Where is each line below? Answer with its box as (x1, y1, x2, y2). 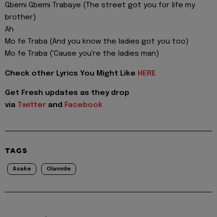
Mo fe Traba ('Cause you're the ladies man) (5, 50, 159, 58)
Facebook (64, 101, 103, 109)
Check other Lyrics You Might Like (5, 69, 138, 77)
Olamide (46, 166, 71, 172)
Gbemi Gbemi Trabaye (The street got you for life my (5, 1, 195, 10)
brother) (5, 14, 36, 22)
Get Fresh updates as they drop (5, 89, 129, 97)
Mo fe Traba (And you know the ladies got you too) (5, 38, 188, 46)
